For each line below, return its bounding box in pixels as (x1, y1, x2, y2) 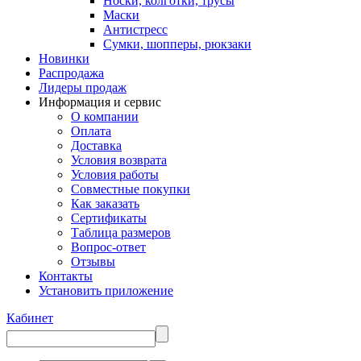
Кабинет (6, 311, 53, 325)
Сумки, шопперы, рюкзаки (103, 37, 251, 51)
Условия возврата (71, 153, 167, 167)
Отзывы (71, 255, 115, 268)
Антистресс (103, 23, 168, 36)
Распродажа (39, 66, 104, 80)
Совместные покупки (71, 182, 190, 196)
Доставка (71, 139, 122, 152)
